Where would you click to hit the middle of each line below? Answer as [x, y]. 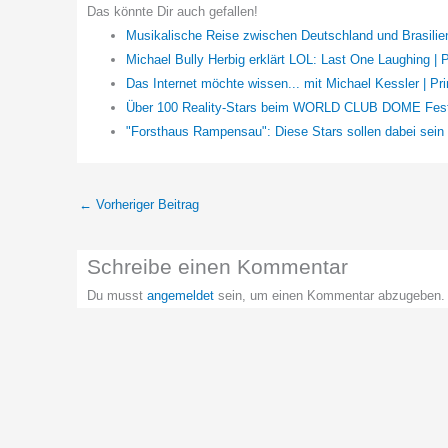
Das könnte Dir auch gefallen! [172, 11]
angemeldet [180, 295]
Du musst [117, 295]
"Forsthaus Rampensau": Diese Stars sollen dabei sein [285, 131]
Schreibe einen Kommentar [217, 266]
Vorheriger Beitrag [145, 205]
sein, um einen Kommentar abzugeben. [329, 295]
